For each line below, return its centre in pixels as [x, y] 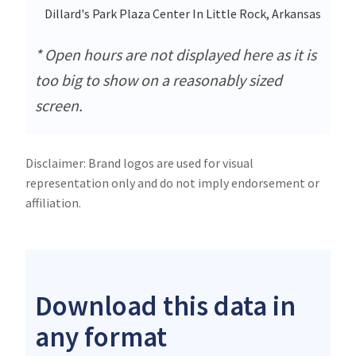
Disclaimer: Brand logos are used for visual [139, 163]
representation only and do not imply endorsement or [172, 182]
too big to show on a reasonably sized [159, 79]
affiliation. [53, 202]
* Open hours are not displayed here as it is [176, 54]
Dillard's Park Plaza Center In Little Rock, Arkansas [183, 13]
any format [101, 337]
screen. [59, 105]
